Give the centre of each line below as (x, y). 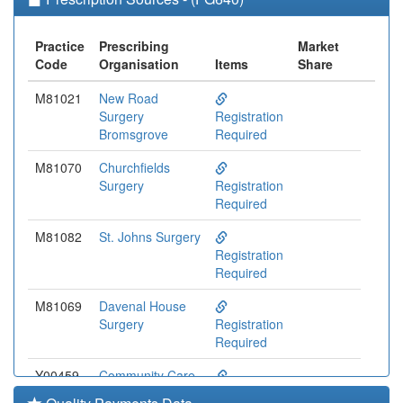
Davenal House (143, 306)
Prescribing (134, 46)
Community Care (147, 376)
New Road (129, 99)
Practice (60, 46)
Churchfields (134, 168)
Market (318, 46)
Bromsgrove (134, 134)
